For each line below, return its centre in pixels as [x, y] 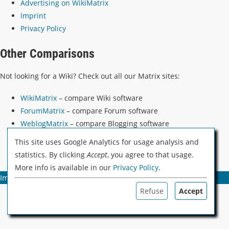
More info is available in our [64, 167]
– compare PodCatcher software [137, 136]
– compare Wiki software [100, 98]
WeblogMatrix [44, 123]
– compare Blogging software [119, 123]
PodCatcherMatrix [51, 136]
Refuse [152, 191]
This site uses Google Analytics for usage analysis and [107, 142]
